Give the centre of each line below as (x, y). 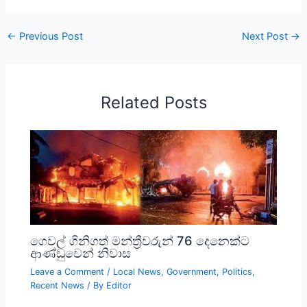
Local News (137, 272)
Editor (119, 286)
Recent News (58, 286)
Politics (237, 272)
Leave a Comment (67, 272)
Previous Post (49, 37)
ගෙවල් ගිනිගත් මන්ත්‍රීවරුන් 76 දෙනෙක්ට (140, 241)
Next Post (267, 37)
